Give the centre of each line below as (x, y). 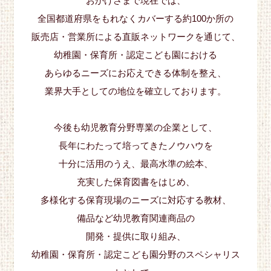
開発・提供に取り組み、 (135, 237)
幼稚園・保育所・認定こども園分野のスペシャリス (135, 255)
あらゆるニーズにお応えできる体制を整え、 (135, 73)
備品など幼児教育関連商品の (135, 218)
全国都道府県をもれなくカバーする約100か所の (135, 19)
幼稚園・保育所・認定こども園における (135, 55)
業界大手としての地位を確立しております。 (135, 91)
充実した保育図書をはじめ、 (135, 182)
